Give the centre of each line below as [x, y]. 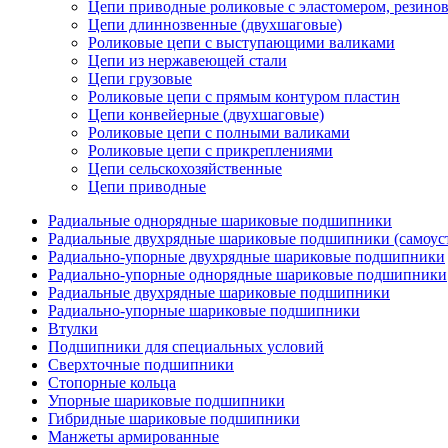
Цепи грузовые [140, 78]
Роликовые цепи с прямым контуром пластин [244, 96]
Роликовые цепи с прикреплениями [210, 150]
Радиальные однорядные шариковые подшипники [220, 220]
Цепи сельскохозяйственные [185, 168]
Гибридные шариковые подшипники [174, 418]
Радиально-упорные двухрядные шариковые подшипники [246, 256]
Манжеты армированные [133, 436]
